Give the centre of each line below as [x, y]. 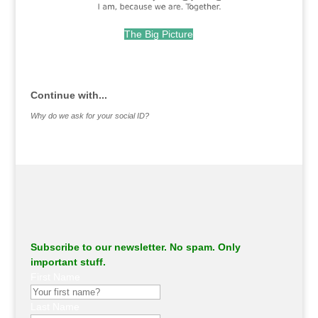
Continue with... [68, 95]
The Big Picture [159, 34]
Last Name [55, 307]
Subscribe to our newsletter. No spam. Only [135, 247]
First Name [55, 277]
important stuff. [68, 262]
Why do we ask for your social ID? [89, 116]
